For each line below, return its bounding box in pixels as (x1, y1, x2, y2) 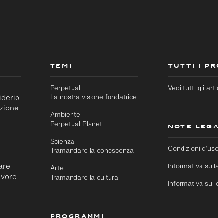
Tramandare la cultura (50, 172, 119, 182)
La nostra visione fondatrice (50, 92, 137, 102)
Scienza (50, 136, 75, 146)
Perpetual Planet (50, 119, 103, 128)
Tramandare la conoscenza (50, 145, 134, 155)
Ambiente (50, 109, 81, 119)
